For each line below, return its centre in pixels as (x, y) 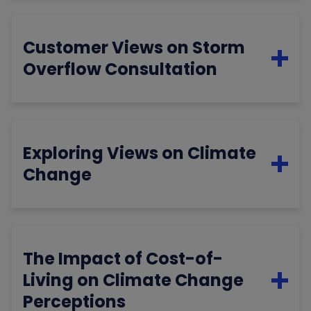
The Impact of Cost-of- (123, 259)
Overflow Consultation (120, 69)
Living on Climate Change (134, 280)
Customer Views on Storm (134, 48)
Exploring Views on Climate (140, 153)
